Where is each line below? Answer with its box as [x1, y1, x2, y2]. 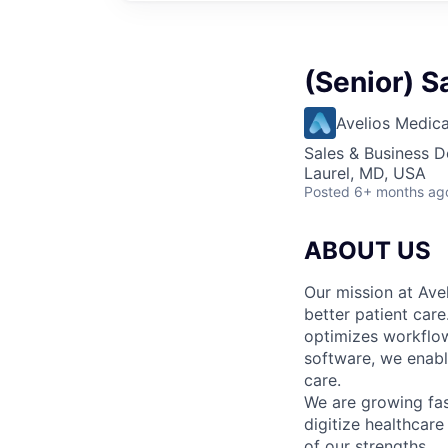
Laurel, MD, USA [304, 162, 426, 183]
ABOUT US [304, 235, 431, 265]
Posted [304, 182, 350, 200]
